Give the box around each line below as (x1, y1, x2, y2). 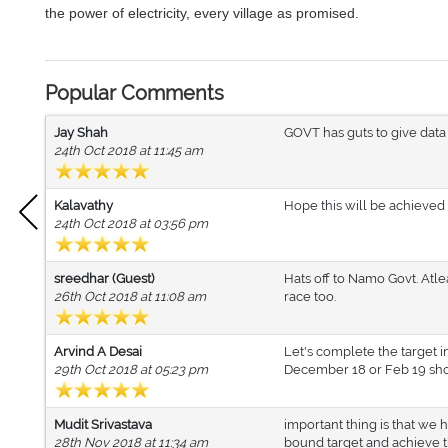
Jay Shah (54, 125, 108, 140)
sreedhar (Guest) (54, 271, 154, 286)
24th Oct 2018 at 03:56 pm (54, 216, 208, 231)
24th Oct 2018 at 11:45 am (54, 143, 203, 158)
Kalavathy (54, 198, 113, 213)
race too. (284, 289, 336, 304)
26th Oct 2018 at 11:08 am (54, 289, 206, 304)
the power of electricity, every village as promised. (45, 5, 359, 21)
